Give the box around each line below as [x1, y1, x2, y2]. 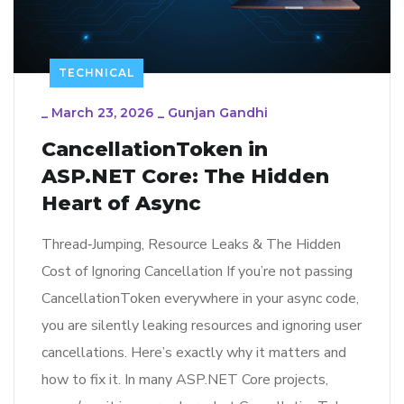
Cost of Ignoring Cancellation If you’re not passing [41, 262, 353, 282]
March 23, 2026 [51, 105, 153, 122]
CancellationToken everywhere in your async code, [41, 289, 359, 309]
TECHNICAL [59, 66, 134, 80]
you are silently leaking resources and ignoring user [41, 316, 362, 336]
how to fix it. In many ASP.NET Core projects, [41, 370, 328, 390]
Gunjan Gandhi [168, 105, 268, 122]
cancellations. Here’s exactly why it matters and [41, 343, 346, 363]
